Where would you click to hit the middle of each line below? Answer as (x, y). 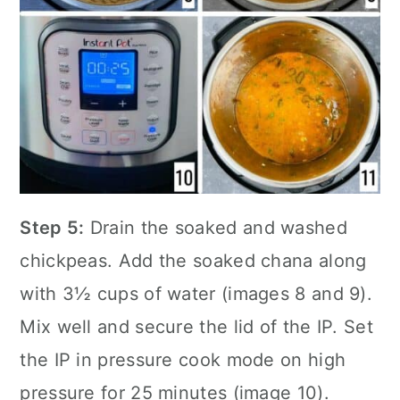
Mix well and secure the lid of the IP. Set (196, 327)
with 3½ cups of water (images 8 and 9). (196, 294)
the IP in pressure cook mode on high (183, 360)
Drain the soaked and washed (216, 228)
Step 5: (52, 228)
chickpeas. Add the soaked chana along (193, 261)
